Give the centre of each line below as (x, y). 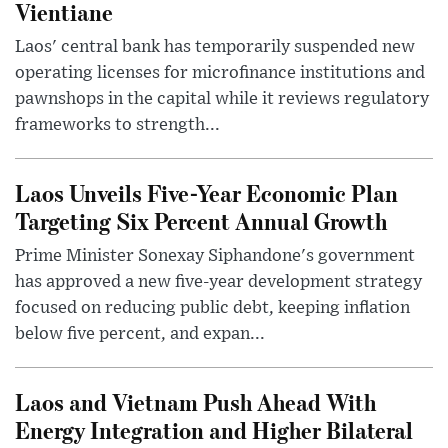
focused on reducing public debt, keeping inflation (212, 308)
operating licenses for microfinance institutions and (220, 73)
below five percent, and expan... (140, 334)
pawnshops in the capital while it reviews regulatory (222, 99)
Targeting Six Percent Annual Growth (201, 221)
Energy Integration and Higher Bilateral (214, 430)
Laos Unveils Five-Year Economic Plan (206, 193)
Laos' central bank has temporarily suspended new (215, 47)
